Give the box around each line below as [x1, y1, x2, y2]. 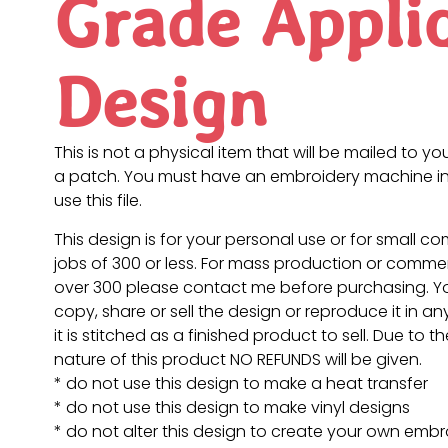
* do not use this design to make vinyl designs [53, 395, 410, 419]
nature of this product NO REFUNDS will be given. [53, 347, 422, 371]
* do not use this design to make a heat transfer [53, 371, 428, 395]
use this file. [53, 189, 142, 213]
